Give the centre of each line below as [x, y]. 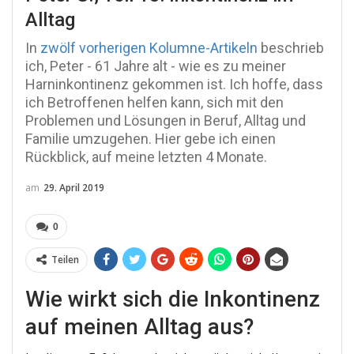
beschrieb [291, 48]
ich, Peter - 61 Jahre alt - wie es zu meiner [156, 66]
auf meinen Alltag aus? [139, 327]
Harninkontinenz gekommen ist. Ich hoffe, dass [174, 85]
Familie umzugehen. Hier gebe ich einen [151, 139]
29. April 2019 [74, 188]
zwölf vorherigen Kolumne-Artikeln [149, 48]
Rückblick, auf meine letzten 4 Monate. [146, 157]
